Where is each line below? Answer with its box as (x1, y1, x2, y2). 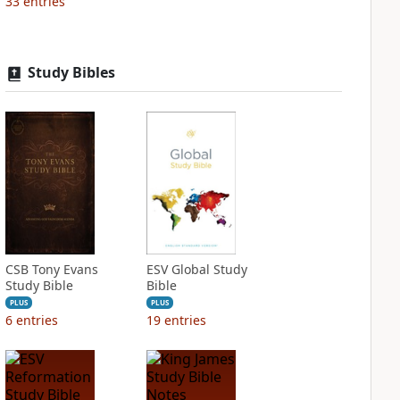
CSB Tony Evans (4, 261, 98, 278)
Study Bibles (27, 62, 115, 82)
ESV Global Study (146, 261, 247, 278)
